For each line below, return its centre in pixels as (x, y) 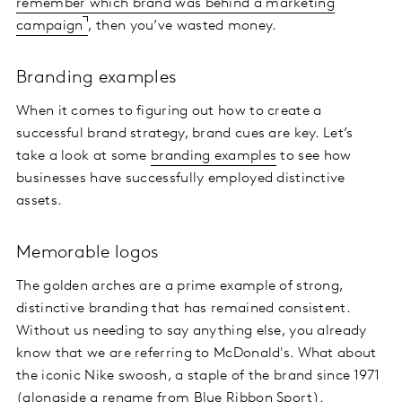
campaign (50, 26)
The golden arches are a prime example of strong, (180, 287)
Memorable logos (88, 253)
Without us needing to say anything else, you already (192, 332)
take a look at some (84, 157)
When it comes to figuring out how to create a (169, 112)
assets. (39, 201)
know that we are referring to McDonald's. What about (197, 354)
